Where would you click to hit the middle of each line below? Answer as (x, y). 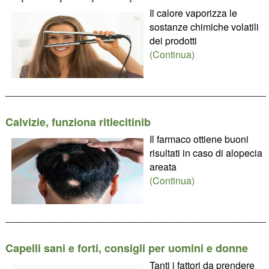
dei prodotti (173, 41)
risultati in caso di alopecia (206, 153)
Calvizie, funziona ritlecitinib (78, 122)
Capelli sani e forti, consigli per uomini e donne (126, 248)
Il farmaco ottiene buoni (199, 139)
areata (163, 167)
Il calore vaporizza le (193, 13)
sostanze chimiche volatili (204, 27)
